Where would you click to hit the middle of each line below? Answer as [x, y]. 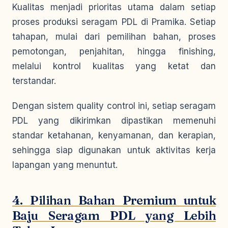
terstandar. [34, 81]
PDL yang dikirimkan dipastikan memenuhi [114, 121]
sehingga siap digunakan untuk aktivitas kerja [114, 150]
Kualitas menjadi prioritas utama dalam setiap [114, 7]
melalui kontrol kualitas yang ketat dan [114, 66]
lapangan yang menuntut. [65, 165]
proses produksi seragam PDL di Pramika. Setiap [114, 22]
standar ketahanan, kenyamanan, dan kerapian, [114, 135]
